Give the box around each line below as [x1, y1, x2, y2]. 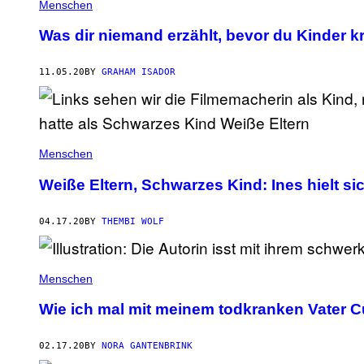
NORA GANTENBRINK [102, 340, 193, 352]
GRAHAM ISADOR [102, 67, 175, 78]
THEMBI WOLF [102, 215, 164, 227]
